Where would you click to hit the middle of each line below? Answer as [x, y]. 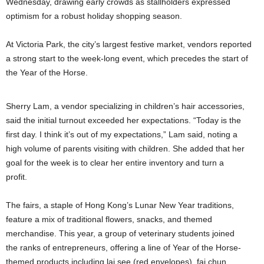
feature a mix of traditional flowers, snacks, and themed [109, 219]
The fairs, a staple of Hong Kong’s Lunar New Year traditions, [120, 205]
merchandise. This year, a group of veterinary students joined [120, 233]
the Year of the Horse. [47, 72]
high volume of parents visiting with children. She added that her [125, 148]
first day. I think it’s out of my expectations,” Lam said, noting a [122, 134]
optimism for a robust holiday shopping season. [94, 16]
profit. [16, 177]
